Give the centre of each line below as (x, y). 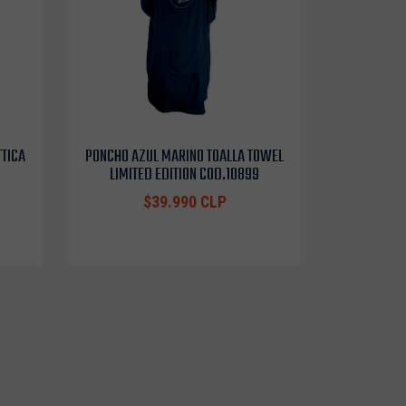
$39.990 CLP (184, 202)
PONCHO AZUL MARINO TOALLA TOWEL (184, 156)
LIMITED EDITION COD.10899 (184, 174)
